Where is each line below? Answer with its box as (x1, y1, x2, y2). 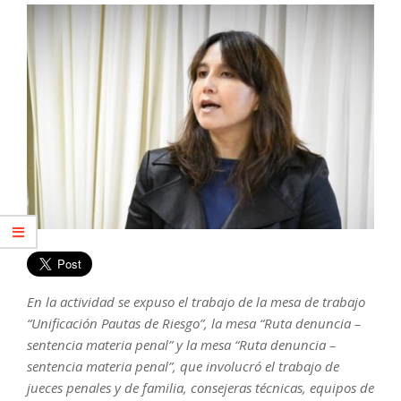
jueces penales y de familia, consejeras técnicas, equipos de (27, 379, 374, 397)
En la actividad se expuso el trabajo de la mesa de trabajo (27, 293, 365, 311)
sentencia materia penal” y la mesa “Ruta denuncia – (27, 336, 336, 354)
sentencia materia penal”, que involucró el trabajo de (27, 357, 339, 376)
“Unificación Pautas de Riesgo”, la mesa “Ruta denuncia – (27, 314, 361, 333)
